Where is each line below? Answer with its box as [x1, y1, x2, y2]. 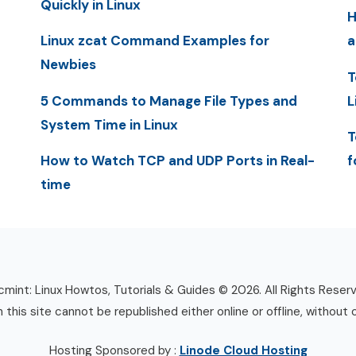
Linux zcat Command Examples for [40, 32, 269, 50]
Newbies [40, 56, 96, 74]
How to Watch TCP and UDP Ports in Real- [40, 151, 315, 169]
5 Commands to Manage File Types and [40, 91, 297, 110]
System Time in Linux [40, 115, 178, 133]
